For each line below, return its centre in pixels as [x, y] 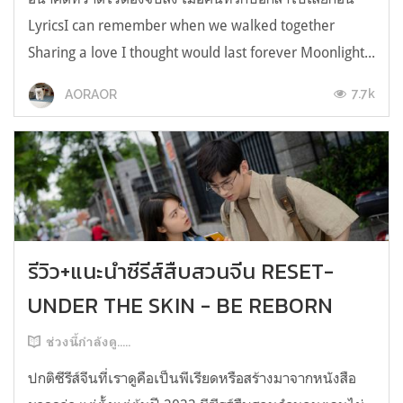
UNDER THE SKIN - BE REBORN [180, 306]
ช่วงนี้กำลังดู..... [88, 342]
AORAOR [90, 94]
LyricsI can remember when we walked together [181, 26]
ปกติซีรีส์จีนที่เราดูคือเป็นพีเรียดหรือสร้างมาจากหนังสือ [192, 378]
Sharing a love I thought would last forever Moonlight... [201, 53]
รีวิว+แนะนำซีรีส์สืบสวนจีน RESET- [181, 272]
